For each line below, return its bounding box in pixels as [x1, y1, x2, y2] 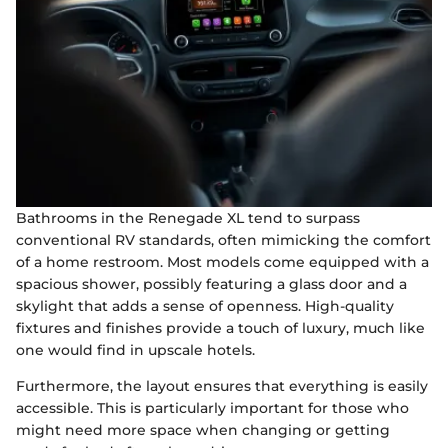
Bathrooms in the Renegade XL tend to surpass [16, 208, 360, 227]
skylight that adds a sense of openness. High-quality [16, 296, 394, 315]
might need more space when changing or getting [16, 420, 390, 439]
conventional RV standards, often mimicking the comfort [16, 230, 431, 249]
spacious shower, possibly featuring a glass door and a [16, 274, 407, 293]
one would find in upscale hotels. [16, 340, 255, 359]
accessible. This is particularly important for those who [16, 398, 409, 417]
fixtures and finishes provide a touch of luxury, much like [16, 318, 425, 337]
